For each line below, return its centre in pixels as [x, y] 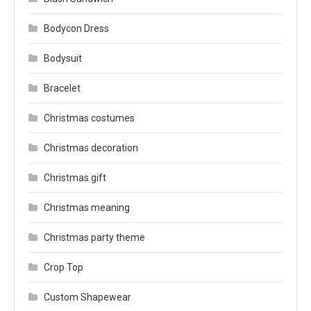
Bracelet [62, 88]
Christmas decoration [91, 148]
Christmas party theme [94, 237]
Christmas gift [75, 178]
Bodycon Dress [76, 28]
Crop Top [64, 267]
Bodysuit [63, 58]
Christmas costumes [89, 118]
